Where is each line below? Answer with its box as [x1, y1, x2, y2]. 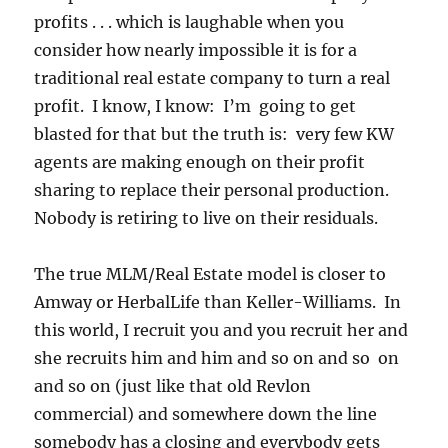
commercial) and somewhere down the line [34, 404, 378, 425]
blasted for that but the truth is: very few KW [34, 124, 395, 145]
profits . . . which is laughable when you [34, 12, 345, 33]
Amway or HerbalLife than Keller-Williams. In [34, 292, 402, 313]
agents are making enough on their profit [34, 152, 366, 173]
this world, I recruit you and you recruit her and [34, 320, 409, 341]
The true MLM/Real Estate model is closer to [34, 264, 387, 285]
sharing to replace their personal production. [34, 180, 394, 201]
